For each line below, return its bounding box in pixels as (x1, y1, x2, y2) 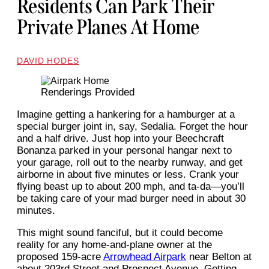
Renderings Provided (41, 86, 134, 98)
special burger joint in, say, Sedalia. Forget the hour (17, 121, 248, 133)
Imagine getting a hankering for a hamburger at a (17, 109, 235, 121)
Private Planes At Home (17, 14, 199, 40)
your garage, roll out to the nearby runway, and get (17, 157, 243, 169)
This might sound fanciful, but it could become (17, 227, 223, 239)
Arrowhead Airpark (103, 251, 186, 263)
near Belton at (186, 251, 252, 263)
